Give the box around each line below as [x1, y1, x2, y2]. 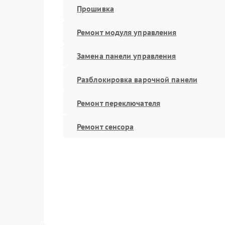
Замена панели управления [77, 50, 176, 61]
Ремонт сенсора [77, 121, 134, 132]
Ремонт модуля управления [77, 27, 177, 37]
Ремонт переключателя [77, 97, 160, 108]
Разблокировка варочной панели [77, 74, 197, 84]
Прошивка [77, 3, 114, 14]
